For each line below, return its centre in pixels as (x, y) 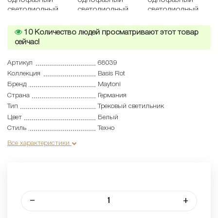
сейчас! (27, 42)
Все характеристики (39, 143)
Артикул (20, 63)
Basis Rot (111, 73)
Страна (18, 95)
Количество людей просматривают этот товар (116, 32)
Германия (112, 95)
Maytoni (109, 85)
